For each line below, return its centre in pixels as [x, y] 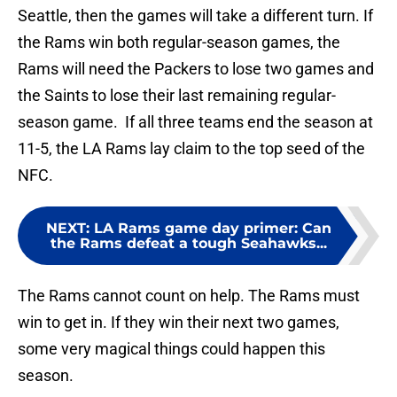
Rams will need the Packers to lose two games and [196, 69]
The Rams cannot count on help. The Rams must [189, 296]
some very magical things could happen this [171, 349]
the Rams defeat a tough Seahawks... [189, 244]
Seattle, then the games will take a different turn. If [195, 16]
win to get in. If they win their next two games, [179, 323]
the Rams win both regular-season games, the [179, 43]
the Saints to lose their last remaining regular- [177, 96]
